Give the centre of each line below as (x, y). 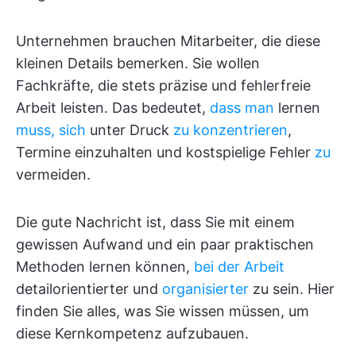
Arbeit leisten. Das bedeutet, (113, 108)
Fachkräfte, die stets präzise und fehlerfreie (163, 85)
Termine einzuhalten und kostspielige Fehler (165, 152)
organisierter (205, 289)
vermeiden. (53, 174)
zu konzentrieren (230, 130)
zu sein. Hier (292, 289)
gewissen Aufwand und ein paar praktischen (165, 244)
